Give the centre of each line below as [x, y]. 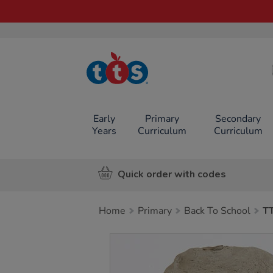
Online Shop [129, 93]
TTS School [129, 75]
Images [131, 240]
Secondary [238, 119]
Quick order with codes [172, 174]
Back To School [217, 211]
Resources [129, 84]
